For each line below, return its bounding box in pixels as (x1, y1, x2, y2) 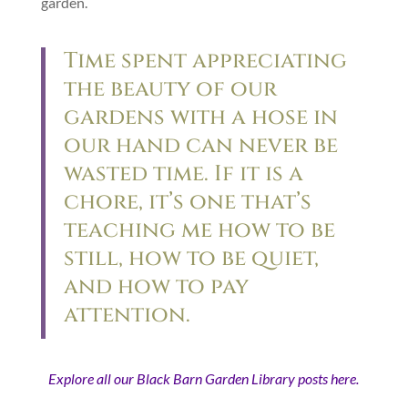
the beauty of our (63, 74, 277, 104)
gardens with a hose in (63, 102, 338, 132)
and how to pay (63, 271, 249, 301)
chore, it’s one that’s (63, 187, 311, 217)
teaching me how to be (63, 215, 335, 245)
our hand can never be (63, 130, 338, 160)
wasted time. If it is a (63, 158, 303, 189)
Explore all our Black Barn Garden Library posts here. (48, 369, 360, 387)
